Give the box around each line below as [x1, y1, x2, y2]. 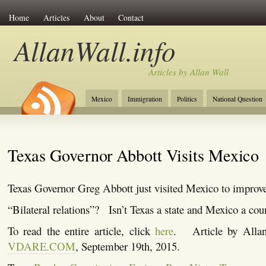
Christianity [91, 112, 124, 121]
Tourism [175, 112, 198, 121]
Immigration [127, 94, 162, 103]
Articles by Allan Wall [148, 65, 229, 78]
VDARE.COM [7, 238, 75, 254]
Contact [118, 11, 144, 23]
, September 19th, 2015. [75, 238, 180, 254]
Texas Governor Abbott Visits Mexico [7, 143, 259, 166]
